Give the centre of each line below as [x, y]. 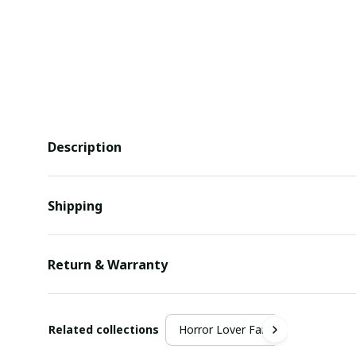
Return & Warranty [108, 264]
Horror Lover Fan [223, 329]
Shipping [75, 205]
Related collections [104, 329]
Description [85, 147]
